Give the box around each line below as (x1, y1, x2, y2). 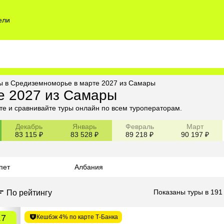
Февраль (125, 122, 154, 130)
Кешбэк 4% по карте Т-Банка (36, 213, 118, 220)
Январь (72, 122, 96, 130)
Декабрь (15, 122, 43, 130)
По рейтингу (6, 188, 52, 197)
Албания (74, 162, 103, 171)
